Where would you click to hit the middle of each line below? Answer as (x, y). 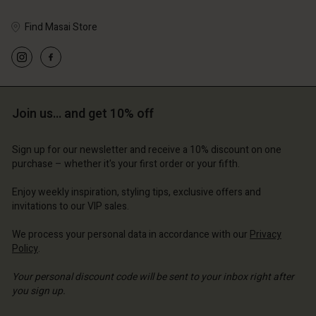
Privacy (266, 235)
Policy (25, 249)
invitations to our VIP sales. (71, 206)
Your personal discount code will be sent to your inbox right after (153, 277)
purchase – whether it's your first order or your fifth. (126, 164)
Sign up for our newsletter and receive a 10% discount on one (147, 150)
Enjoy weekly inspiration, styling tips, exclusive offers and (136, 192)
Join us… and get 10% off (83, 114)
